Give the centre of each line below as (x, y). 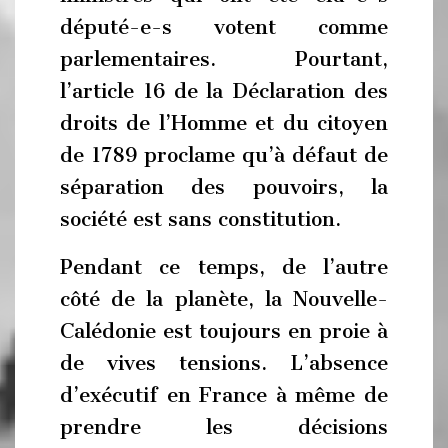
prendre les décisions (224, 426)
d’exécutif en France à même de (224, 394)
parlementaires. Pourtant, (224, 59)
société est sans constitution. (200, 219)
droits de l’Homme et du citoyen (224, 123)
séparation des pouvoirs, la (224, 187)
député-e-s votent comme (224, 27)
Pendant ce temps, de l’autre (224, 266)
